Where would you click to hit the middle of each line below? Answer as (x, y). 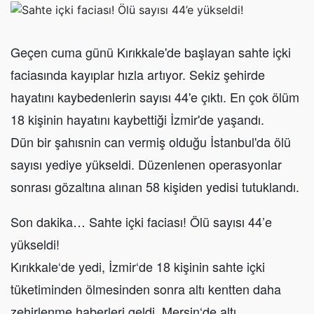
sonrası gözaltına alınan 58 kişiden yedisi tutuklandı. (155, 187)
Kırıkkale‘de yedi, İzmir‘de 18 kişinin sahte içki (138, 267)
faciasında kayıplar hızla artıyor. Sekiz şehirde (138, 75)
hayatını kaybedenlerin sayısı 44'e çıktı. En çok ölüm (155, 97)
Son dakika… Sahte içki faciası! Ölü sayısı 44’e (141, 222)
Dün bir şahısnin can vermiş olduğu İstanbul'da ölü (151, 142)
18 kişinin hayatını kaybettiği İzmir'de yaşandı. (137, 120)
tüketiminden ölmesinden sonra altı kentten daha (146, 289)
